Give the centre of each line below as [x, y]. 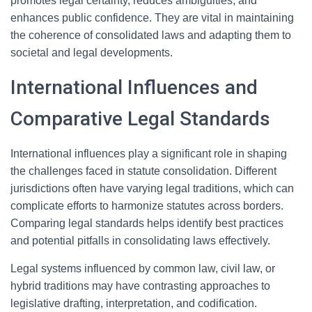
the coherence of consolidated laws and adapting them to [151, 35]
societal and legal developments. [92, 53]
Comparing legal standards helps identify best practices [147, 223]
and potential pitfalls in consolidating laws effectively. [140, 241]
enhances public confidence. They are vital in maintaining [152, 18]
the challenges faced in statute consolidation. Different [143, 171]
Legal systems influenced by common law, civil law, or [143, 268]
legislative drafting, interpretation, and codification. [134, 303]
